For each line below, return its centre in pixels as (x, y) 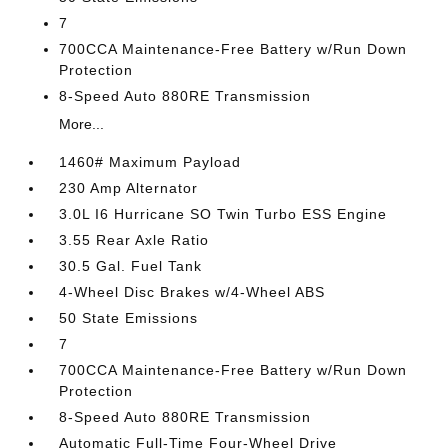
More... (82, 124)
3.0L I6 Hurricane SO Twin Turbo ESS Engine (223, 214)
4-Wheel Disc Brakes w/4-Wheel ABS (192, 292)
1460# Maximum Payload (150, 162)
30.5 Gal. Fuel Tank (131, 266)
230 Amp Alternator (129, 188)
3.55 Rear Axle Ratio (134, 240)
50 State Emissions (129, 318)
